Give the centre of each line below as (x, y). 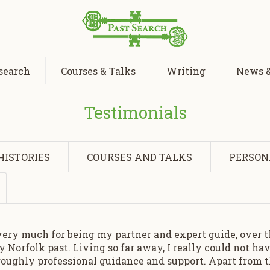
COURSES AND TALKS (140, 157)
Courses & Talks (98, 71)
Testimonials (135, 112)
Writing (186, 71)
